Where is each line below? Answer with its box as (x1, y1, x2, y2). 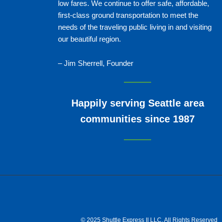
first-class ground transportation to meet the (58, 10, 198, 19)
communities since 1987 (80, 113, 195, 124)
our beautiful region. (58, 34, 121, 43)
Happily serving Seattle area (71, 97, 204, 109)
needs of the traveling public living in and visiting (58, 22, 212, 31)
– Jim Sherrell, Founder (58, 58, 133, 67)
